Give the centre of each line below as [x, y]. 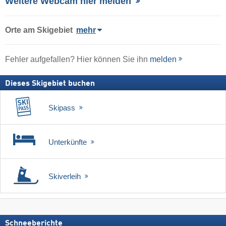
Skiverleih [66, 176]
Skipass [63, 107]
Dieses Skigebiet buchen [50, 83]
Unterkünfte [69, 142]
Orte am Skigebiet [39, 30]
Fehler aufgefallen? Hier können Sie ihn [77, 59]
